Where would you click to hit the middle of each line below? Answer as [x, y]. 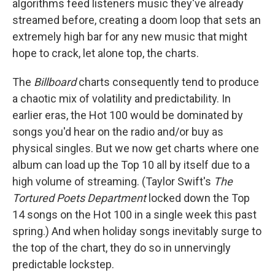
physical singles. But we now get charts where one [136, 148]
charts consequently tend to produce [168, 82]
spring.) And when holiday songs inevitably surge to [137, 231]
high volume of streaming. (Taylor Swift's [113, 181]
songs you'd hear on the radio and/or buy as [118, 132]
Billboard [55, 82]
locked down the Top [198, 198]
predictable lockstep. [63, 264]
